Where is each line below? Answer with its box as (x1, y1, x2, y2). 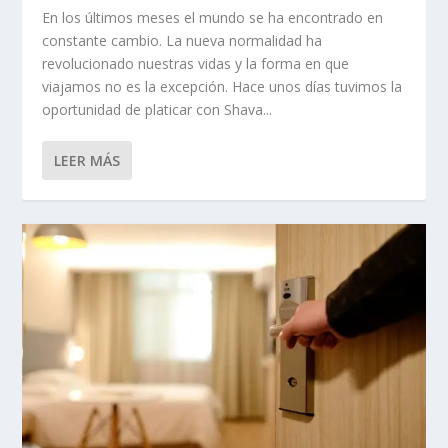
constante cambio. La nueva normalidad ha (42, 30, 323, 50)
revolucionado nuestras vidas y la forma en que (42, 53, 350, 73)
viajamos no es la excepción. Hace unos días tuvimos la (42, 76, 403, 96)
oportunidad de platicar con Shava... (42, 99, 273, 119)
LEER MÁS (54, 150, 121, 170)
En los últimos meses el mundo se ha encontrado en (42, 7, 384, 27)
